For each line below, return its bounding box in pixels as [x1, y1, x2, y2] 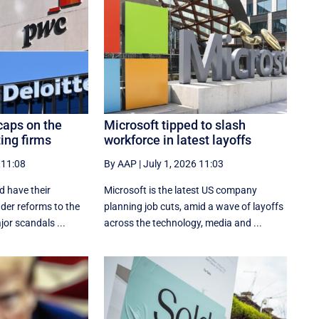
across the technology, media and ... [104, 216, 263, 229]
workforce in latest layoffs [104, 132, 252, 147]
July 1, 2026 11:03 [143, 157, 224, 169]
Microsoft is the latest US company [104, 184, 258, 196]
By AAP [104, 157, 137, 169]
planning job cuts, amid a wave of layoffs [104, 200, 284, 212]
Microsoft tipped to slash [104, 117, 246, 132]
